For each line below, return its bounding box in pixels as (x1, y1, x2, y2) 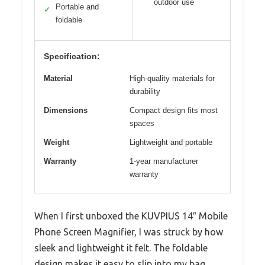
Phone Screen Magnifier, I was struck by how (34, 226, 223, 237)
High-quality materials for (130, 73, 215, 83)
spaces (130, 118, 154, 128)
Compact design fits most (130, 105, 218, 115)
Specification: (44, 51, 100, 61)
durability (130, 86, 160, 96)
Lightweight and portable (130, 137, 212, 147)
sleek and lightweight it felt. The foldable (34, 242, 208, 253)
